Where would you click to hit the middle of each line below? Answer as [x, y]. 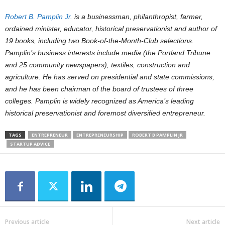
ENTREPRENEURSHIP [100, 135]
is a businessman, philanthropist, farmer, [138, 16]
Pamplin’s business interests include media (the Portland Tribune [108, 52]
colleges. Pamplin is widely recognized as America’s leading [99, 101]
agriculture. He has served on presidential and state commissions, [110, 77]
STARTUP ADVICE [30, 144]
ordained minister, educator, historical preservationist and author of [111, 28]
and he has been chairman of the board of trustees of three [99, 89]
